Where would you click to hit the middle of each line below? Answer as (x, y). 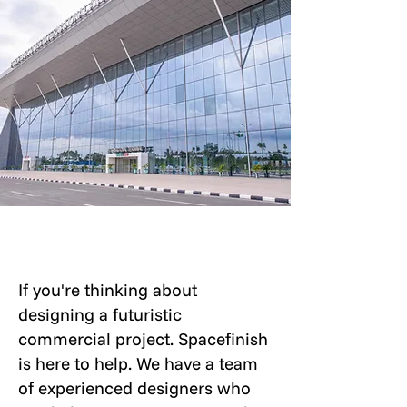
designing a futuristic (100, 314)
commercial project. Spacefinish (143, 339)
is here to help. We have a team (138, 363)
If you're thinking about (108, 290)
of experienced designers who (134, 388)
